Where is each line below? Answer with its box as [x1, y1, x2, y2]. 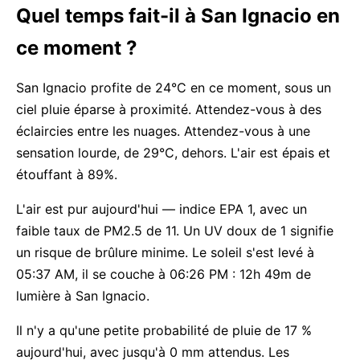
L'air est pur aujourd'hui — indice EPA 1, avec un [16, 201, 307, 217]
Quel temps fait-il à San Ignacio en [16, 4, 340, 27]
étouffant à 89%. [16, 166, 117, 182]
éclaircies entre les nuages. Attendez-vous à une [16, 123, 310, 139]
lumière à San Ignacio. [16, 288, 149, 304]
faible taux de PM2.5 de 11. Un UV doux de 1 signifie [16, 223, 333, 239]
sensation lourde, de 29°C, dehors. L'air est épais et [16, 145, 330, 161]
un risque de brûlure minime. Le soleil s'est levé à [16, 244, 314, 260]
